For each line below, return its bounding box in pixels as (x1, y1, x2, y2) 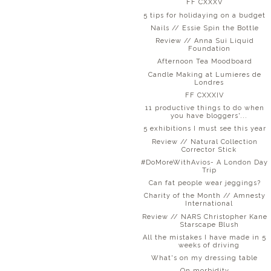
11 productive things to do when (145, 104, 264, 113)
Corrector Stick (181, 145, 237, 154)
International (185, 200, 233, 208)
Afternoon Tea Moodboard (157, 57, 252, 66)
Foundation (188, 45, 230, 53)
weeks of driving (178, 241, 240, 249)
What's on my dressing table (151, 254, 258, 263)
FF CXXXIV (185, 91, 224, 99)
